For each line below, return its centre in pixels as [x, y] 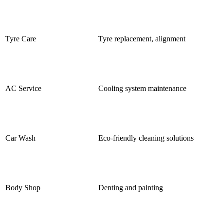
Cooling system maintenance [142, 89]
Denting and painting [131, 188]
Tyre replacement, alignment [142, 39]
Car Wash [20, 138]
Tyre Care [21, 39]
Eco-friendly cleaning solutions [146, 138]
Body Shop [23, 188]
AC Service [23, 89]
